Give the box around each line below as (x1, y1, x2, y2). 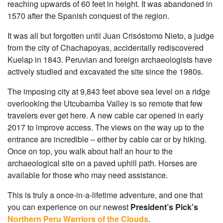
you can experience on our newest (7, 201, 130, 213)
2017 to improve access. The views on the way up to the (7, 121, 204, 133)
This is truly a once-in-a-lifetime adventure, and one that (7, 189, 203, 201)
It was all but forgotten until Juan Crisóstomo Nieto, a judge (7, 30, 214, 42)
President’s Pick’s (130, 201, 198, 213)
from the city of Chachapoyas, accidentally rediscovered (7, 42, 204, 54)
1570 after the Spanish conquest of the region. (7, 10, 169, 22)
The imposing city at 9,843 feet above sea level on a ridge (7, 86, 210, 98)
